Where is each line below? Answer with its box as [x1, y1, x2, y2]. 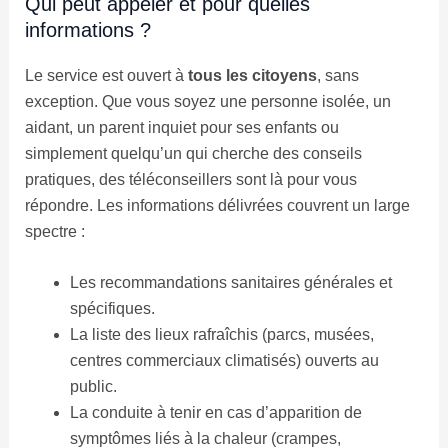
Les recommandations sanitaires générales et [69, 274, 392, 292]
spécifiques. [69, 300, 155, 318]
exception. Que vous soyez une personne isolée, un [24, 92, 391, 110]
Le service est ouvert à [24, 66, 188, 84]
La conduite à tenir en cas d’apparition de [69, 404, 362, 422]
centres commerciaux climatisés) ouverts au [69, 352, 379, 370]
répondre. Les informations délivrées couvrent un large [24, 196, 410, 214]
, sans [316, 66, 359, 84]
